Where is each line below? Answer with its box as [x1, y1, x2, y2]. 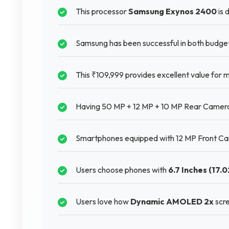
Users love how [76, 196, 130, 207]
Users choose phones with [76, 165, 168, 175]
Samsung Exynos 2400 [128, 6, 217, 16]
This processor [76, 6, 128, 16]
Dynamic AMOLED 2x [130, 196, 214, 207]
